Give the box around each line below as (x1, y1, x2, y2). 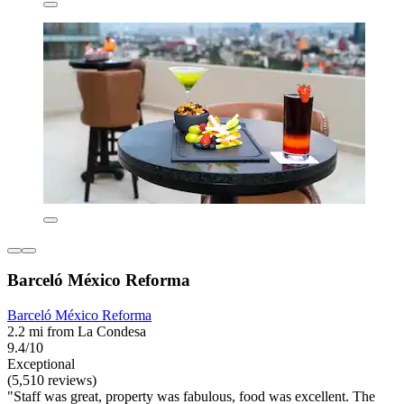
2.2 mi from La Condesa (7, 324, 146, 340)
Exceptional (7, 356, 75, 372)
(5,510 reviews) (7, 372, 96, 389)
